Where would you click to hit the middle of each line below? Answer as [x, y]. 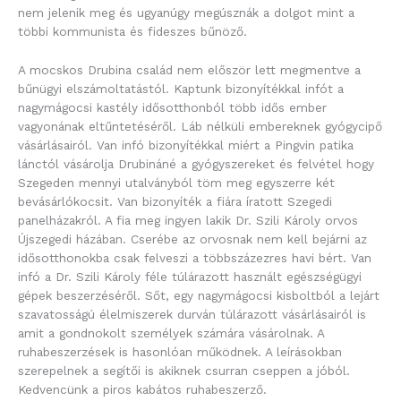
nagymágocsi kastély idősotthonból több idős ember [172, 108]
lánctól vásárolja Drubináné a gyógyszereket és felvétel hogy [196, 164]
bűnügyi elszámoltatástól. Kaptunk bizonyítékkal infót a [181, 89]
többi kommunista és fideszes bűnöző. [132, 32]
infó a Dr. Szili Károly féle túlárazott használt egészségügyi [190, 277]
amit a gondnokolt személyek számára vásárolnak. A [171, 333]
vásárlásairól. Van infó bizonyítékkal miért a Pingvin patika [186, 145]
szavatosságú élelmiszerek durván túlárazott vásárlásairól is [192, 315]
